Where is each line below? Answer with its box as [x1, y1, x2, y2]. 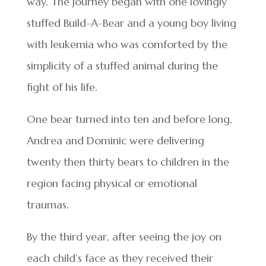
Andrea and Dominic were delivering [26, 134, 204, 147]
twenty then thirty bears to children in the [26, 155, 229, 169]
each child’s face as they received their [26, 251, 213, 265]
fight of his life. [26, 80, 97, 94]
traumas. [26, 198, 69, 211]
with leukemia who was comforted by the [26, 37, 227, 51]
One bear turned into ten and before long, [26, 112, 232, 126]
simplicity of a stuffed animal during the [26, 59, 218, 72]
